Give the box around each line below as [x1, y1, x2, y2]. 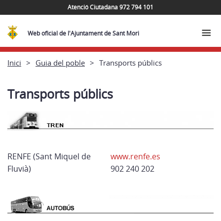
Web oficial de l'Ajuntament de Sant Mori [28, 29, 140, 37]
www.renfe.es [110, 151, 160, 162]
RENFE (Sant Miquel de [7, 151, 91, 162]
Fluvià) [7, 163, 31, 175]
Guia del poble [36, 57, 85, 68]
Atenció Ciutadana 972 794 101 [68, 2, 153, 11]
